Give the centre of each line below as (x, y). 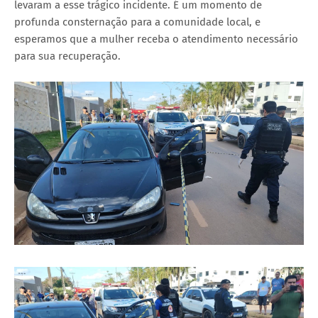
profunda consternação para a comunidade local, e (137, 22)
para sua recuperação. (67, 56)
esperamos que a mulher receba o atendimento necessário (156, 39)
